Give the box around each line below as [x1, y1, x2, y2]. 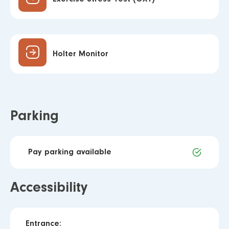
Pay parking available [28, 148, 111, 157]
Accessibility [10, 181, 87, 196]
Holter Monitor [53, 50, 108, 58]
